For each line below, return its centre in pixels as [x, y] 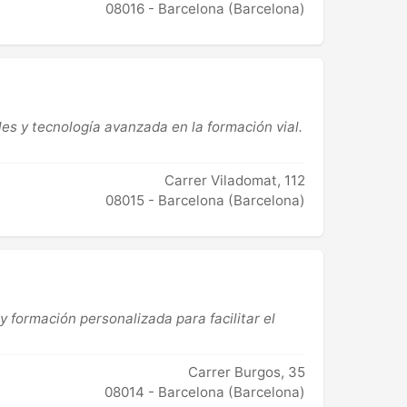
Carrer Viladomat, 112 [235, 180]
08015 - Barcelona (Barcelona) [205, 200]
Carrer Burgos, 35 [247, 372]
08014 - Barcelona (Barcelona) [205, 392]
